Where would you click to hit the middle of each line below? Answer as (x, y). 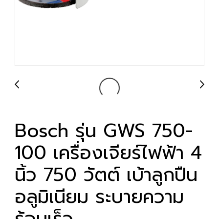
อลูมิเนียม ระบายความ (99, 197)
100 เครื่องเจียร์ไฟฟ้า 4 (108, 153)
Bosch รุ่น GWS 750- (104, 131)
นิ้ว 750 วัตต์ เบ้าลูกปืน (106, 175)
